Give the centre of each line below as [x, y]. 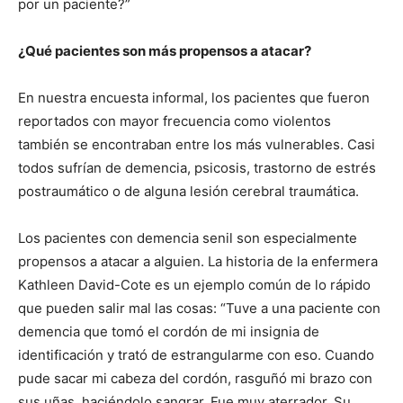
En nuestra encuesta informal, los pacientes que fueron [194, 97]
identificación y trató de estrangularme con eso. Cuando [196, 354]
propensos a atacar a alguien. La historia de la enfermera [198, 261]
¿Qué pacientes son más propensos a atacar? [165, 50]
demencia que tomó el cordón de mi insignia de [169, 331]
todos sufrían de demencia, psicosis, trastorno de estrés [197, 167]
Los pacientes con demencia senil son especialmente [188, 237]
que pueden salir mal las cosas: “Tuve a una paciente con [199, 308]
